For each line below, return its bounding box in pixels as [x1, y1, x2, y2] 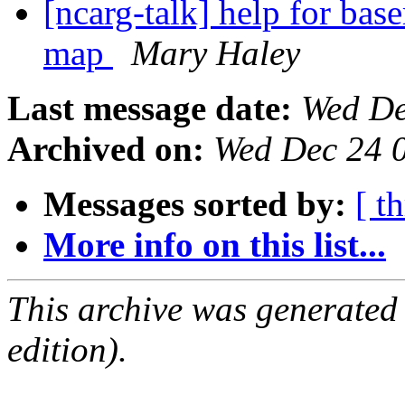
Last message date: [7, 89, 292, 128]
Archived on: [7, 129, 204, 169]
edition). [7, 330, 127, 370]
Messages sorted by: [43, 184, 346, 224]
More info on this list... [43, 225, 386, 265]
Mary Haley [131, 33, 300, 73]
